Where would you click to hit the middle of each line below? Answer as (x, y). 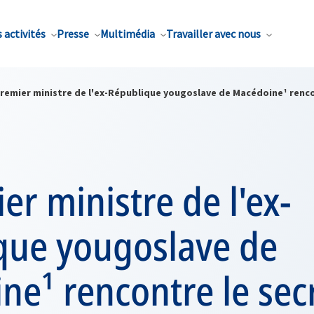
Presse (73, 34)
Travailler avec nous (213, 34)
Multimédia (128, 34)
